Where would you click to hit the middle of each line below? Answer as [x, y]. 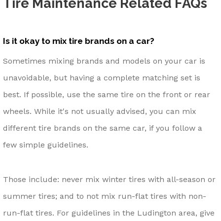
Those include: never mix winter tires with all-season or [109, 180]
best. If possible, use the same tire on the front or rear [107, 95]
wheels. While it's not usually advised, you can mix [100, 111]
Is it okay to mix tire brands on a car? [79, 41]
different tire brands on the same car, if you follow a [103, 128]
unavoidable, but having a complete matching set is [102, 78]
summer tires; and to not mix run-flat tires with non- [105, 196]
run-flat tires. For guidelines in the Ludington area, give [109, 213]
